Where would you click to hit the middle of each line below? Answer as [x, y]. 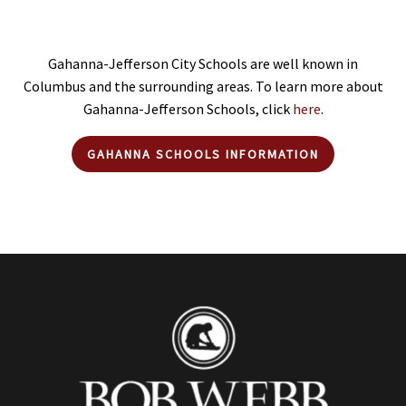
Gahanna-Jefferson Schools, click [188, 108]
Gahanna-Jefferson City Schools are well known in [203, 63]
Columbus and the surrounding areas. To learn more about [203, 86]
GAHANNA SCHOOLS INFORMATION [203, 155]
